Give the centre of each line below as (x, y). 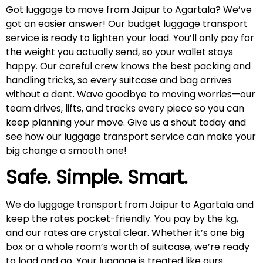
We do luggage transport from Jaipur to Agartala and (130, 205)
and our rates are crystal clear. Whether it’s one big (125, 233)
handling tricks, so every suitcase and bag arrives (119, 80)
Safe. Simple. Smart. (97, 177)
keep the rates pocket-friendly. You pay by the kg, (122, 219)
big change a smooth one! (66, 150)
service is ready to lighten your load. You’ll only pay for (130, 38)
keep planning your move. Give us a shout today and (126, 122)
